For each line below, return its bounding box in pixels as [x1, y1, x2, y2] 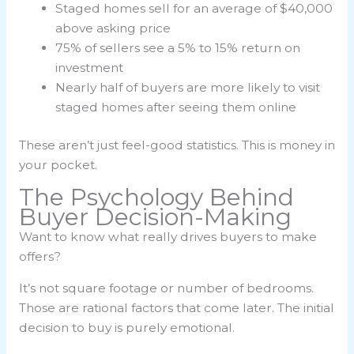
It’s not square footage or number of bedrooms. [18, 281, 314, 296]
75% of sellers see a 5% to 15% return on [55, 40, 301, 56]
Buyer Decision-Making [18, 201, 292, 232]
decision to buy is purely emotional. [18, 320, 235, 336]
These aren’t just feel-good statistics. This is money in [18, 137, 335, 153]
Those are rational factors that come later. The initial [18, 300, 334, 316]
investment [55, 60, 124, 76]
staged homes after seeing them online [55, 100, 297, 115]
